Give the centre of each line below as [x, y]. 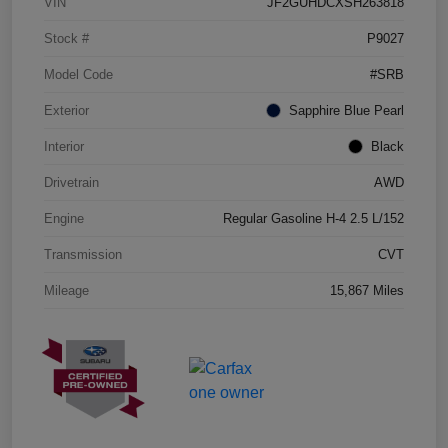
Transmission [83, 255]
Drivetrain [71, 183]
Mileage [66, 291]
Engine [64, 219]
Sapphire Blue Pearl [346, 111]
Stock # [66, 39]
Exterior [66, 111]
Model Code [78, 75]
